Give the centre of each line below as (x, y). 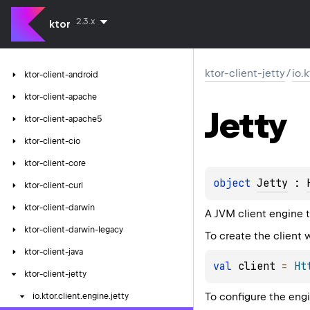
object (235, 183)
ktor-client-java (54, 252)
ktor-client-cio (52, 141)
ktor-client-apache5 (63, 119)
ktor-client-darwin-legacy (74, 230)
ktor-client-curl (54, 185)
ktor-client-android (61, 75)
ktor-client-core (55, 163)
